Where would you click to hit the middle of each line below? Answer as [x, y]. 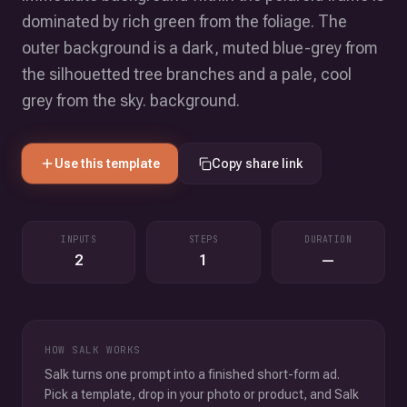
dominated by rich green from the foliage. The [184, 21]
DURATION [328, 239]
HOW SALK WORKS [93, 350]
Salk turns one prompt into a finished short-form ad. [192, 374]
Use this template [107, 164]
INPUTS [79, 239]
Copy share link [257, 164]
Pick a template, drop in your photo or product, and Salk [202, 394]
